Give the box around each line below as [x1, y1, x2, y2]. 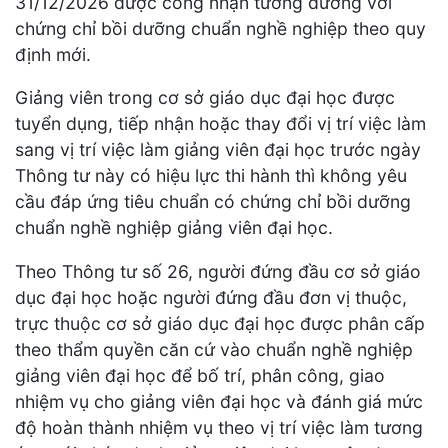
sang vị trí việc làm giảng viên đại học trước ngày [15, 139, 421, 161]
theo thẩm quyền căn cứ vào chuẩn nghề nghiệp [15, 338, 413, 360]
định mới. [15, 43, 91, 65]
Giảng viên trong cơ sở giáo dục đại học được [15, 87, 395, 109]
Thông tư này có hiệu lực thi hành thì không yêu [15, 165, 407, 187]
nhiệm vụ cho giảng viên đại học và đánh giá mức [15, 390, 423, 412]
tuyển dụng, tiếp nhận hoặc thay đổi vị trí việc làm [15, 113, 426, 135]
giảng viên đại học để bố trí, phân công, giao [15, 364, 385, 386]
